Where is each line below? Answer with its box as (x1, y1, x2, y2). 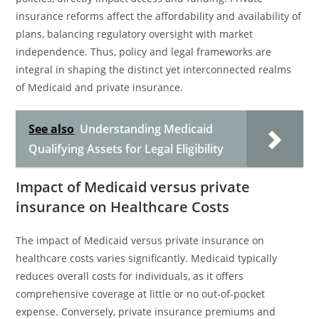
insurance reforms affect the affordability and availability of (16, 9, 302, 23)
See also (28, 121, 75, 137)
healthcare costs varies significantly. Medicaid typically (16, 251, 278, 265)
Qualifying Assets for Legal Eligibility (28, 141, 224, 157)
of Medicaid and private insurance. (16, 80, 184, 94)
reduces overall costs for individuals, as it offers (16, 269, 244, 283)
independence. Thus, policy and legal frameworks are (16, 45, 272, 58)
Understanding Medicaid (80, 121, 214, 137)
